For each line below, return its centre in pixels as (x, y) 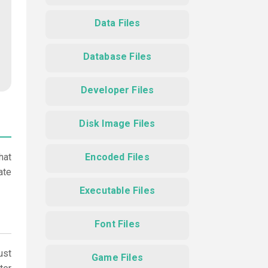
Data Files (117, 23)
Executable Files (117, 191)
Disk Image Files (117, 124)
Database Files (117, 57)
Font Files (117, 224)
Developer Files (117, 90)
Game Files (117, 258)
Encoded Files (117, 157)
